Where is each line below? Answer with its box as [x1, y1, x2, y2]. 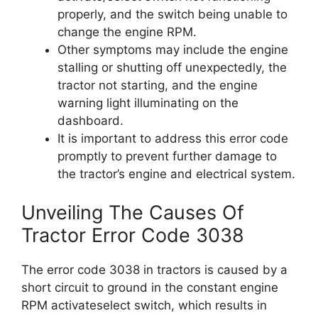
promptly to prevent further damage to [57, 149, 277, 163]
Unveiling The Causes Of [21, 200, 244, 224]
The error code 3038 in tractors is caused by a [21, 262, 287, 277]
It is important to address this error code [57, 131, 288, 146]
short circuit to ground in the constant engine [21, 280, 278, 295]
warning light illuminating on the [57, 96, 238, 110]
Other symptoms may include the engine [57, 43, 288, 57]
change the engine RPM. [57, 25, 197, 39]
